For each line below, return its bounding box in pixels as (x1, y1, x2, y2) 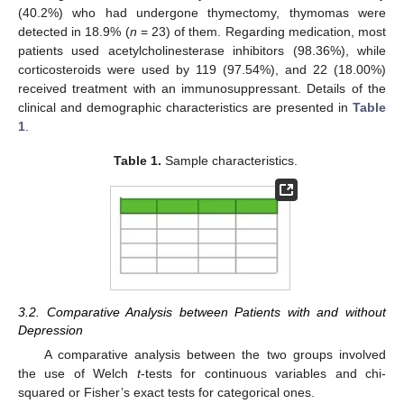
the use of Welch (18, 366, 137, 381)
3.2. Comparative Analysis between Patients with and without (18, 304, 386, 319)
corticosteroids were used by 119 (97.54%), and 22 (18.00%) (18, 61, 386, 77)
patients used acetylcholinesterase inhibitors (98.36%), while (18, 42, 386, 58)
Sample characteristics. (161, 153, 298, 169)
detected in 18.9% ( (18, 23, 130, 39)
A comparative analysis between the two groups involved (43, 347, 386, 363)
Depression (18, 322, 83, 337)
